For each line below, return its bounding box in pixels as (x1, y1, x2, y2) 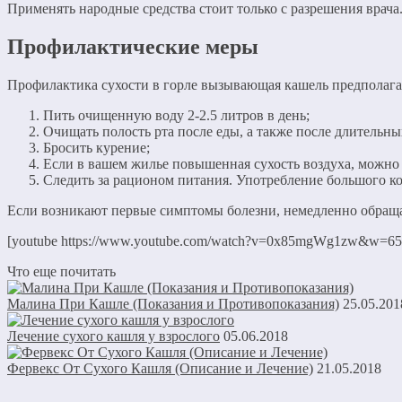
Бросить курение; (43, 139, 150, 155)
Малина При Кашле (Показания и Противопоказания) (7, 295, 339, 311)
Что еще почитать (7, 263, 116, 279)
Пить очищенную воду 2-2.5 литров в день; (43, 107, 310, 123)
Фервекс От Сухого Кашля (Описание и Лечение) (7, 360, 313, 376)
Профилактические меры (7, 34, 258, 58)
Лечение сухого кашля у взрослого (7, 328, 220, 344)
